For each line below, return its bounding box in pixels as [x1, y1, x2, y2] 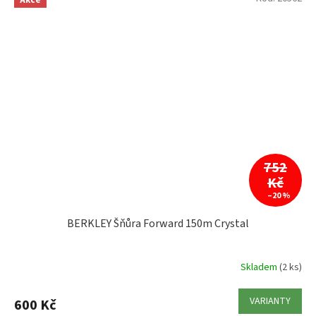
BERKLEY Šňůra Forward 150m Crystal [67, 215, 249, 231]
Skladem [241, 260, 279, 275]
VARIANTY [250, 293, 291, 308]
